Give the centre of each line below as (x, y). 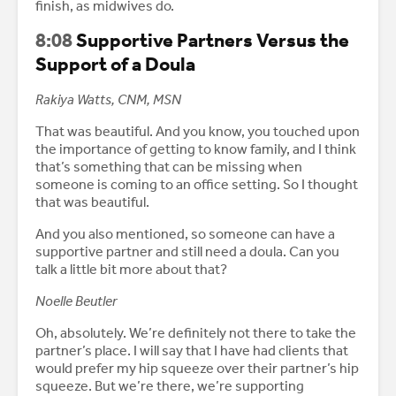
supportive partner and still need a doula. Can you (187, 252)
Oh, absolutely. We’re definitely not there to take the (196, 333)
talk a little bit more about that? (131, 270)
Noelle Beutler (76, 301)
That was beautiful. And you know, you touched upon (198, 132)
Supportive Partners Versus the (211, 41)
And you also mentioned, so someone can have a (185, 234)
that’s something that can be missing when (169, 167)
